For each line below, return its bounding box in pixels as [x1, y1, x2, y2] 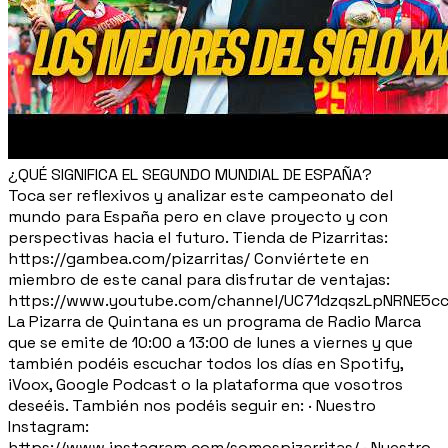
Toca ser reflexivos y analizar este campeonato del [8, 184, 393, 206]
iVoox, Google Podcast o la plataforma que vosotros [8, 373, 403, 395]
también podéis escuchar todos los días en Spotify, [8, 352, 403, 374]
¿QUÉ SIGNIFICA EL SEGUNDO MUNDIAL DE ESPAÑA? [8, 163, 372, 185]
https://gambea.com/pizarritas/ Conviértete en [8, 247, 369, 269]
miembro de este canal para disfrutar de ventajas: [8, 268, 390, 290]
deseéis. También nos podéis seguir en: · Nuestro [8, 394, 376, 416]
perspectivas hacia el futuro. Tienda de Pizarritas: [8, 226, 388, 248]
